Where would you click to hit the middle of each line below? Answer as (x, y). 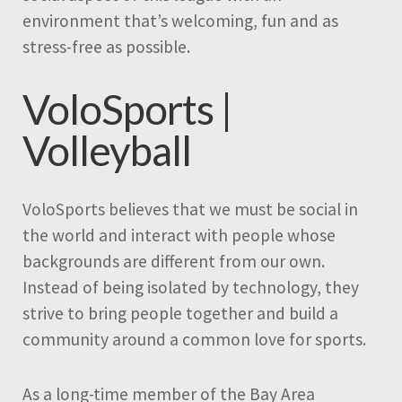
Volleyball (107, 150)
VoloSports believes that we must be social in (190, 210)
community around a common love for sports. (194, 340)
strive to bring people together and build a (180, 314)
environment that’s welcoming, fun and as (180, 21)
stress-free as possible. (106, 47)
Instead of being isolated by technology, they (191, 288)
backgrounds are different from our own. (174, 262)
